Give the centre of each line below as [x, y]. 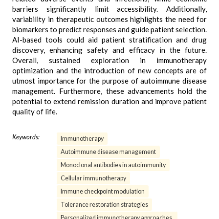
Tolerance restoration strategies [104, 205]
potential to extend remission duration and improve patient [109, 101]
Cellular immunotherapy [93, 178]
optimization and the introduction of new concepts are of [109, 70]
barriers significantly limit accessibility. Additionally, [109, 9]
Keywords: [26, 137]
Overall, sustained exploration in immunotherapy [109, 60]
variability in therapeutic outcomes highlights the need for [109, 19]
